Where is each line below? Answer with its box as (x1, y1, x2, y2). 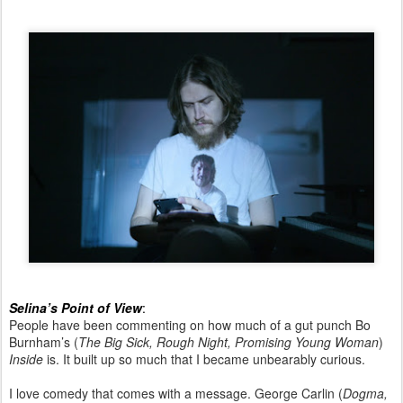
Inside (9, 349, 43, 368)
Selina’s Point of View (9, 298, 142, 317)
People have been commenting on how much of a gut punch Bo (9, 315, 371, 334)
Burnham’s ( (9, 332, 78, 351)
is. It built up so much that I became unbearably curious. (43, 349, 365, 368)
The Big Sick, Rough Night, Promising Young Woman (78, 332, 379, 351)
